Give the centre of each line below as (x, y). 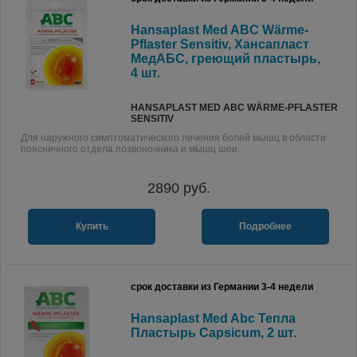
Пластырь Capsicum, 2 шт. (214, 333)
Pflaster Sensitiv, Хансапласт (220, 44)
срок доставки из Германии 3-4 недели (222, 287)
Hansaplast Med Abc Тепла (213, 318)
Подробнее (265, 226)
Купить (92, 226)
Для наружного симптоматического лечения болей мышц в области (173, 138)
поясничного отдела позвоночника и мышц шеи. (130, 149)
